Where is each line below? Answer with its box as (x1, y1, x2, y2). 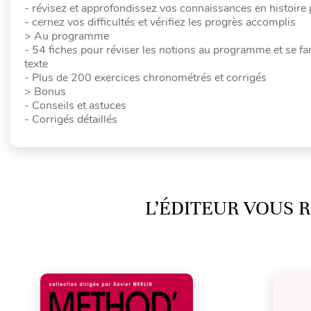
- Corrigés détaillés (24, 112, 117, 127)
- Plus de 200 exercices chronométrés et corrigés (24, 70, 267, 85)
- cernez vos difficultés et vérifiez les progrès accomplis (24, 15, 296, 30)
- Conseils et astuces (24, 98, 126, 113)
